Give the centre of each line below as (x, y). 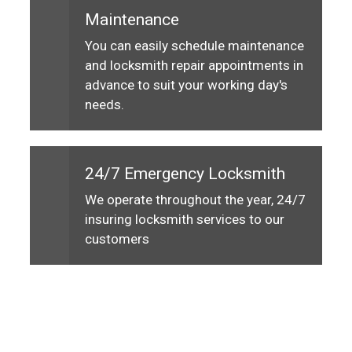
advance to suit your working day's (186, 84)
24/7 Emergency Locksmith (185, 173)
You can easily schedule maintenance (194, 45)
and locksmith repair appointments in (194, 65)
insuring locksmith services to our (185, 219)
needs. (104, 104)
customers (117, 238)
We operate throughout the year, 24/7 (195, 199)
